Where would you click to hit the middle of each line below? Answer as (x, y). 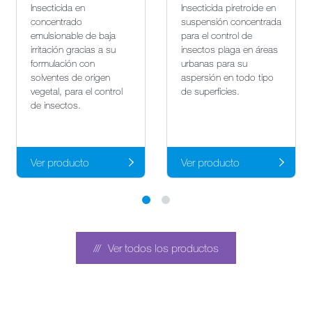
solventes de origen (70, 77)
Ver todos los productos (162, 248)
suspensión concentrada (231, 22)
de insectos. (56, 105)
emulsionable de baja (73, 36)
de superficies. (210, 91)
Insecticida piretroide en (228, 8)
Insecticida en (58, 8)
